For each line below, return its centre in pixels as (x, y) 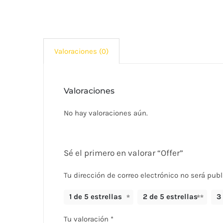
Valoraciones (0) (81, 51)
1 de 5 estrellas (96, 197)
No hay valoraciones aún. (106, 113)
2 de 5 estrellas (170, 197)
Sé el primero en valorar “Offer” (123, 153)
